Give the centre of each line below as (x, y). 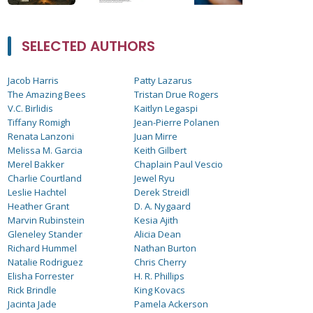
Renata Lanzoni (41, 136)
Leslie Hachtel (37, 192)
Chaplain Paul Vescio (179, 164)
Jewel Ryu (155, 178)
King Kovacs (160, 290)
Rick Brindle (32, 290)
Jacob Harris (33, 80)
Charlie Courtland (45, 178)
